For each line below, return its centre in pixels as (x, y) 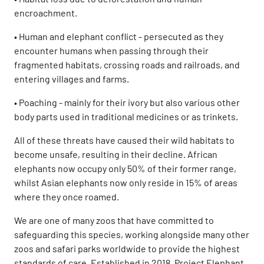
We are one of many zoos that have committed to (114, 220)
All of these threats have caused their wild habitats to (124, 140)
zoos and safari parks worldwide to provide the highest (127, 248)
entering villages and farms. (72, 79)
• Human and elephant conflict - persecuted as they (119, 36)
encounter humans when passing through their (111, 50)
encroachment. (46, 13)
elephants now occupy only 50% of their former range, (125, 168)
